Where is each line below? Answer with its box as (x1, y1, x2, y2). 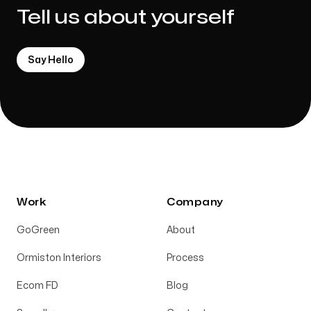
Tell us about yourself (17, 8, 235, 27)
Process (167, 253, 204, 262)
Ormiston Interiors (17, 253, 101, 262)
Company (167, 198, 224, 207)
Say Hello (28, 56, 74, 65)
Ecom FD (17, 281, 58, 290)
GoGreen (17, 226, 60, 235)
